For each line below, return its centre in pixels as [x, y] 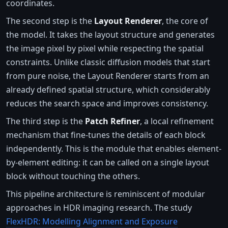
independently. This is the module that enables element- [114, 148]
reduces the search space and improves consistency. [107, 103]
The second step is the [50, 21]
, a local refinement [177, 121]
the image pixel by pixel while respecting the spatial [105, 48]
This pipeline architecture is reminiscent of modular [106, 194]
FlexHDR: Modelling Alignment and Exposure [92, 221]
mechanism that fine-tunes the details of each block [106, 135]
